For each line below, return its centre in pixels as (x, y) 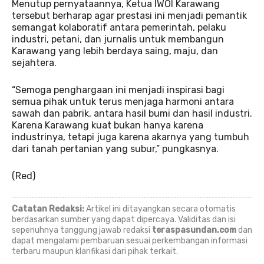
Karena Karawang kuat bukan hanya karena (108, 125)
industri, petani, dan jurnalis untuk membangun (118, 39)
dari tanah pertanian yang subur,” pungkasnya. (115, 148)
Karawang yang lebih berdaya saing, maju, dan (115, 51)
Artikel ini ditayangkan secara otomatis (160, 209)
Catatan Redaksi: (48, 209)
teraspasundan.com (194, 230)
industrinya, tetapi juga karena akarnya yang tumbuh (131, 137)
